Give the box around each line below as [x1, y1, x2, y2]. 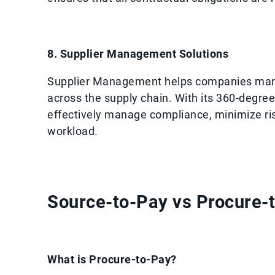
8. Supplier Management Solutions [47, 47, 228, 60]
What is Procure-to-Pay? [47, 253, 177, 266]
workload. [47, 124, 98, 137]
